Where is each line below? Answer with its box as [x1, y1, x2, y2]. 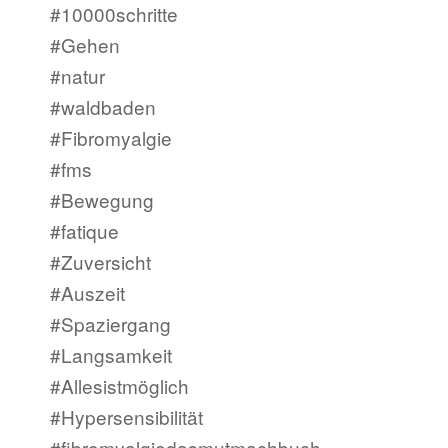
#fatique [50, 217, 119, 245]
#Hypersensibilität [50, 403, 203, 431]
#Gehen [50, 31, 120, 59]
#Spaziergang [50, 310, 171, 338]
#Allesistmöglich [50, 372, 189, 400]
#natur [50, 62, 105, 90]
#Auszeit [50, 279, 125, 307]
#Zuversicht [50, 248, 151, 276]
